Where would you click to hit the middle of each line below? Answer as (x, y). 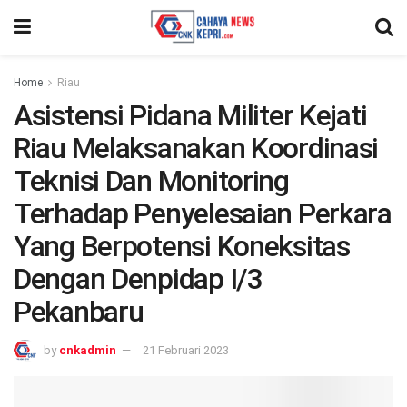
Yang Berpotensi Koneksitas (182, 246)
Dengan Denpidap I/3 (138, 279)
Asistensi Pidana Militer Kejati (190, 115)
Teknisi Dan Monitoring (151, 181)
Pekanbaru (79, 312)
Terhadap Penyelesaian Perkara (203, 213)
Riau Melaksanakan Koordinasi (196, 148)
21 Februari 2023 (186, 350)
